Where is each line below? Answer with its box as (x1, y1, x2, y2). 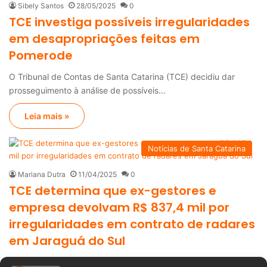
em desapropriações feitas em (9, 30, 200, 47)
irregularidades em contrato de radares (9, 215, 255, 232)
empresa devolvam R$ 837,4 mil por (9, 198, 229, 216)
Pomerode (9, 46, 73, 64)
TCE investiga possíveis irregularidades (9, 13, 250, 30)
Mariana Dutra (18, 169, 66, 179)
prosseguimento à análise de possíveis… (9, 85, 166, 95)
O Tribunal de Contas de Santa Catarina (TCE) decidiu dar (9, 71, 235, 82)
